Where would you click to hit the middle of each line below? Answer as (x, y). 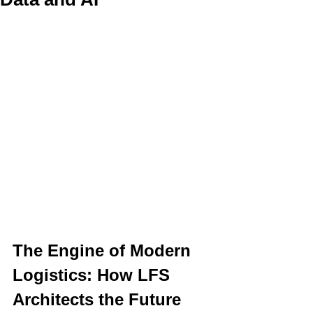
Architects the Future (99, 299)
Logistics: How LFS (94, 275)
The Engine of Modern (104, 250)
